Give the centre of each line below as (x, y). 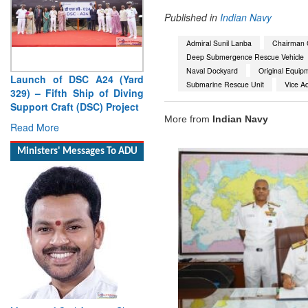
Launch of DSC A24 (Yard (77, 79)
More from (188, 119)
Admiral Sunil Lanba (219, 43)
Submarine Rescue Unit (225, 84)
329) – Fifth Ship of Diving (77, 92)
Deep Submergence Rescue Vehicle (245, 56)
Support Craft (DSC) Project (75, 106)
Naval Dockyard (212, 70)
